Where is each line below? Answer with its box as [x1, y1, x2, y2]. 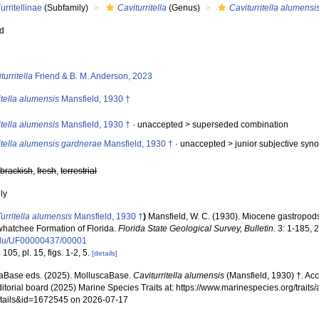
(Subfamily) [42, 3, 89, 13]
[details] [92, 249, 118, 257]
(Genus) [167, 3, 201, 13]
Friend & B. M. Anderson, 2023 [33, 71, 153, 81]
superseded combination [192, 120, 289, 130]
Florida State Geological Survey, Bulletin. [118, 224, 276, 234]
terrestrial [61, 166, 98, 176]
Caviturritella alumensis [133, 271, 225, 281]
